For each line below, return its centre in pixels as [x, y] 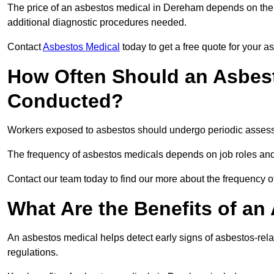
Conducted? [65, 101]
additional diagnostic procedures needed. [98, 23]
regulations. [33, 253]
